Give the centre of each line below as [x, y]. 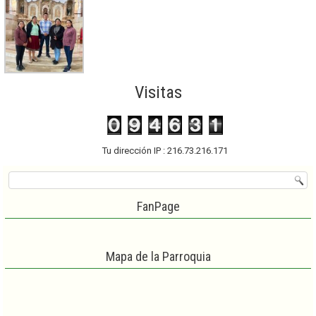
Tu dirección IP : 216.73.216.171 [165, 150]
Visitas [158, 92]
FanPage [158, 206]
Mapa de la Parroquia [158, 256]
